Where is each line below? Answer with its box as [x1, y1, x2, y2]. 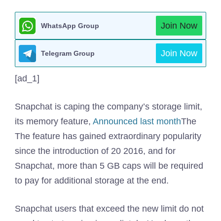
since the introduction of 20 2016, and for [15, 146, 176, 156]
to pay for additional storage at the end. [15, 176, 169, 185]
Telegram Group [41, 49, 95, 57]
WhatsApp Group [41, 22, 99, 30]
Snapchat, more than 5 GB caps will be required [15, 161, 203, 171]
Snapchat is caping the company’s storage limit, [15, 102, 202, 111]
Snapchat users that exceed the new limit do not [15, 204, 204, 214]
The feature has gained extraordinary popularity [15, 131, 201, 141]
